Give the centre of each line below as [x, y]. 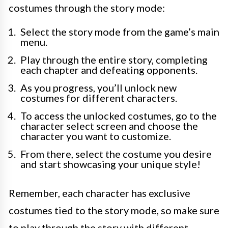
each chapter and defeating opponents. [109, 70]
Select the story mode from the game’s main [120, 32]
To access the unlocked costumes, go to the [119, 116]
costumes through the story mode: [87, 8]
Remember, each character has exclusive [99, 193]
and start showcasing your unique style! [110, 164]
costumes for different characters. [99, 98]
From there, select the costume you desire [116, 154]
